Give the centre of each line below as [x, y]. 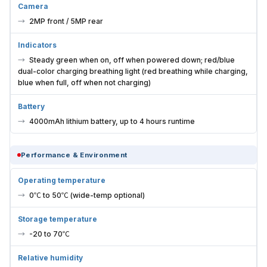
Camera [33, 7]
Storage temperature [58, 219]
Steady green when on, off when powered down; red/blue [132, 60]
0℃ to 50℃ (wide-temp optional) [87, 195]
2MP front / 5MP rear [66, 21]
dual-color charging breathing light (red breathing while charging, [133, 72]
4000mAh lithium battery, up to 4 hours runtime [112, 122]
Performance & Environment [74, 155]
